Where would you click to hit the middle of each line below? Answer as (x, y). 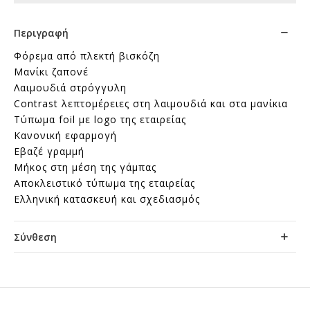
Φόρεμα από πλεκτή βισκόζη (87, 56)
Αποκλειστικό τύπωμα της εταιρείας (104, 183)
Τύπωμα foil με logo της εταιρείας (100, 119)
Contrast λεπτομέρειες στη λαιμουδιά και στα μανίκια (151, 103)
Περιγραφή (41, 33)
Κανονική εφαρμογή (65, 135)
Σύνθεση (35, 237)
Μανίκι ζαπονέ (51, 72)
